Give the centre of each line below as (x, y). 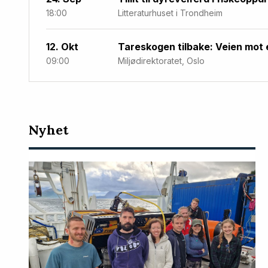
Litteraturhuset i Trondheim (170, 13)
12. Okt (62, 47)
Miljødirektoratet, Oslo (161, 61)
